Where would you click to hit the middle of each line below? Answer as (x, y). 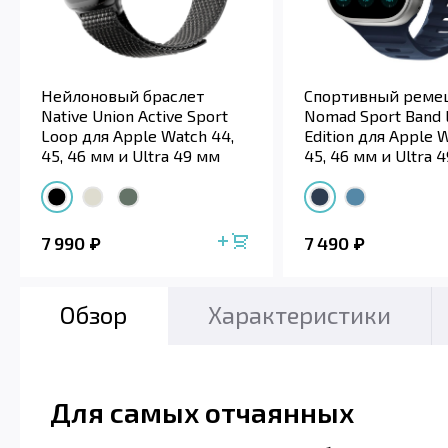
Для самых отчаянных (202, 411)
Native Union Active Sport (134, 116)
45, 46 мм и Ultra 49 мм (130, 156)
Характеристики (299, 314)
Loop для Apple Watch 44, (137, 136)
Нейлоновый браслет (122, 96)
